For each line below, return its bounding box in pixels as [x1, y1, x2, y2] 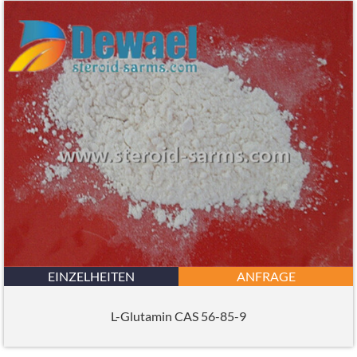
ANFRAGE [236, 268, 296, 284]
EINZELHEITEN [48, 268, 135, 284]
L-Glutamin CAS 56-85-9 [111, 308, 246, 324]
